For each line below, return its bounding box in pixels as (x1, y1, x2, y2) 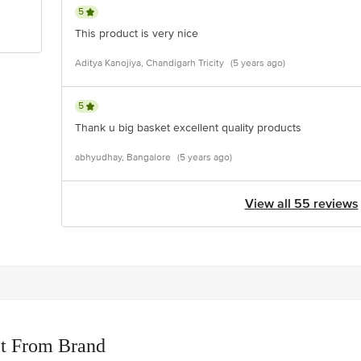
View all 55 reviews (244, 196, 359, 212)
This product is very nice (75, 27, 198, 40)
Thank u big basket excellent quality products (75, 121, 301, 135)
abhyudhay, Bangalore (75, 151, 171, 164)
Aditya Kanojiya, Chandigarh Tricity (75, 57, 224, 69)
